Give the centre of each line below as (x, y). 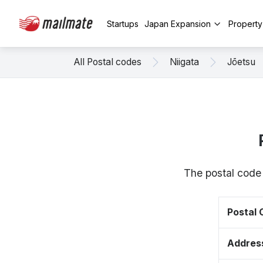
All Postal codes (108, 62)
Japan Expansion (178, 23)
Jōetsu (241, 62)
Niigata (184, 62)
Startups (123, 23)
